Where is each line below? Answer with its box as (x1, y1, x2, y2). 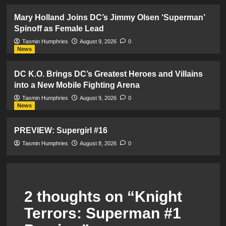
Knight (134, 188, 182, 205)
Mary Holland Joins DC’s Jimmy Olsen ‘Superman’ (14, 13, 205, 22)
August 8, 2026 (79, 140, 117, 146)
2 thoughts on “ (24, 188, 135, 205)
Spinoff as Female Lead (14, 24, 104, 33)
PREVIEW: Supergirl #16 (14, 126, 107, 135)
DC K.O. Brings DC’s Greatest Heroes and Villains (14, 69, 203, 78)
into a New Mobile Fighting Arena (14, 80, 140, 89)
